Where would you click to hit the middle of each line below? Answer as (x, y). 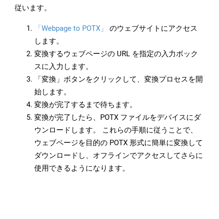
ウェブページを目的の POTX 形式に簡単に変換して (119, 143)
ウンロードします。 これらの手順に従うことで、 (116, 130)
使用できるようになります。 (82, 168)
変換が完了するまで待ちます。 (86, 105)
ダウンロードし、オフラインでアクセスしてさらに (119, 156)
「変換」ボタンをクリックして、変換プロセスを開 (119, 79)
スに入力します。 (64, 67)
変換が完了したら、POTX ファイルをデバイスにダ (118, 118)
